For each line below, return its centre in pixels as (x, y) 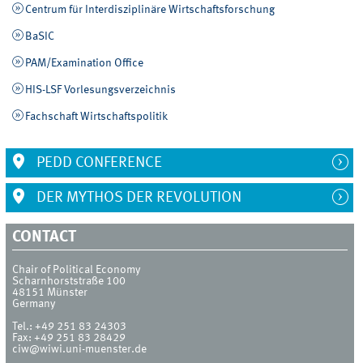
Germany (34, 303)
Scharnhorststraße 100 (69, 281)
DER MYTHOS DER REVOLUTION (137, 198)
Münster (68, 292)
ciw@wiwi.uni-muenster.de (80, 349)
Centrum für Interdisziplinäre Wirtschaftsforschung (149, 9)
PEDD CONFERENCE (97, 163)
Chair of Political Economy (77, 269)
